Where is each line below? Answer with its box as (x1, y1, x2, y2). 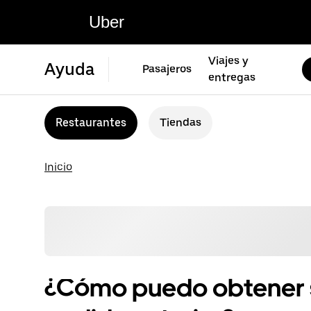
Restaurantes (56, 116, 126, 129)
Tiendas (160, 116, 201, 129)
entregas (208, 71, 255, 84)
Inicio (44, 160, 72, 174)
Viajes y (208, 54, 249, 67)
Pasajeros (142, 62, 192, 76)
